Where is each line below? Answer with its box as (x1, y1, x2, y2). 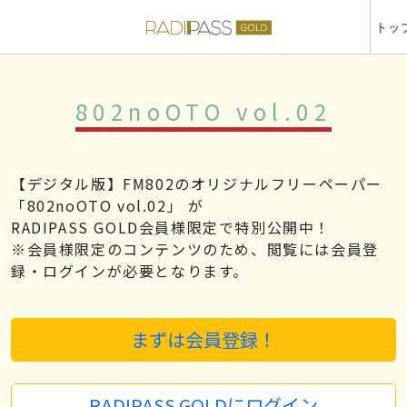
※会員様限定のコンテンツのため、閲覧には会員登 (11, 238, 379, 260)
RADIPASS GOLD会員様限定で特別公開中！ (11, 216, 332, 238)
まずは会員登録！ (131, 326, 276, 352)
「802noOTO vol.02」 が (11, 194, 204, 216)
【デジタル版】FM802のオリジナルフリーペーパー (11, 173, 382, 194)
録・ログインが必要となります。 (11, 260, 249, 282)
